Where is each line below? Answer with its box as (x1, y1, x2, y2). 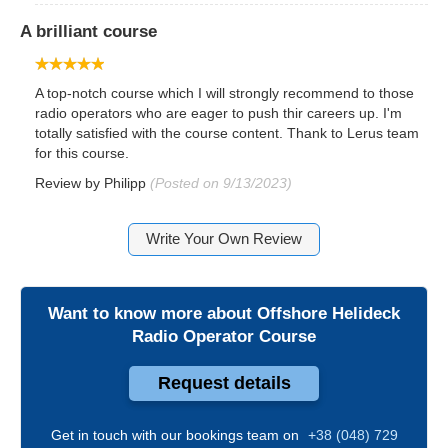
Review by (35, 174, 104, 191)
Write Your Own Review (146, 230, 302, 247)
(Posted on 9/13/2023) (150, 174, 292, 191)
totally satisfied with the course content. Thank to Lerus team (35, 124, 419, 141)
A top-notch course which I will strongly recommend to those (35, 84, 414, 101)
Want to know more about (48, 303, 257, 323)
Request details (157, 372, 291, 393)
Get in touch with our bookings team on (50, 426, 303, 443)
